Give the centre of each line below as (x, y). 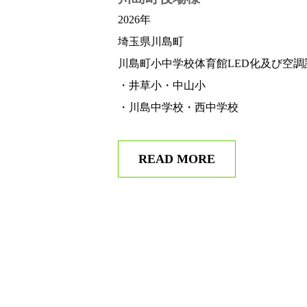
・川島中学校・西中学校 (178, 108)
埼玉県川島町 (151, 42)
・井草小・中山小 (162, 86)
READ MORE (177, 159)
